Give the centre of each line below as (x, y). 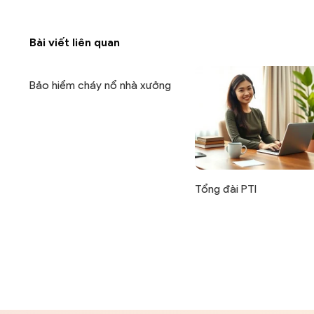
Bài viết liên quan (75, 43)
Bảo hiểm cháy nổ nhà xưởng (100, 86)
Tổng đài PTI (226, 189)
